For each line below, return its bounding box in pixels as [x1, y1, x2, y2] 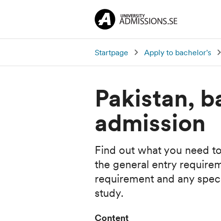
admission [95, 108, 206, 138]
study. [95, 186, 123, 200]
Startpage [95, 47, 128, 57]
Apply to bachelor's [144, 47, 211, 57]
